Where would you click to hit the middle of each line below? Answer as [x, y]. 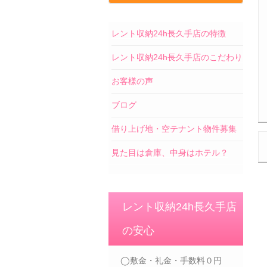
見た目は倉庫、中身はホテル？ [170, 153]
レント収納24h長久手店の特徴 [169, 34]
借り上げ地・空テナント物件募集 [174, 129]
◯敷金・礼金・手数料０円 [171, 261]
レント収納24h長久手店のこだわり [177, 58]
